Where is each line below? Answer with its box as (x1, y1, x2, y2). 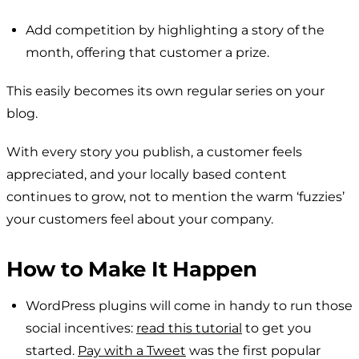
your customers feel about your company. (6, 211, 273, 227)
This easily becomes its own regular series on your (6, 83, 325, 99)
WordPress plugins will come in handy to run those (26, 297, 353, 313)
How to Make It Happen (6, 256, 257, 282)
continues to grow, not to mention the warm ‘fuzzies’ (6, 188, 345, 204)
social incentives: (26, 320, 136, 336)
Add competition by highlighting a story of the (26, 22, 325, 38)
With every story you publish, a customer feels (6, 143, 302, 159)
